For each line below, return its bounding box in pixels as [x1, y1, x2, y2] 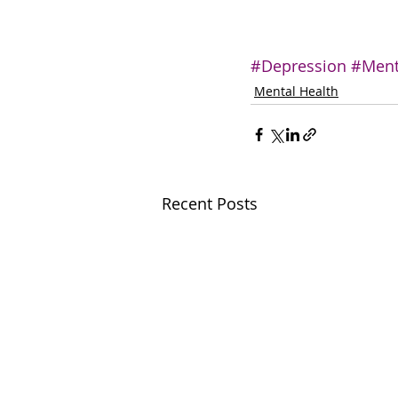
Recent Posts [162, 193, 258, 215]
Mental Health [254, 83, 338, 100]
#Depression [251, 55, 346, 77]
